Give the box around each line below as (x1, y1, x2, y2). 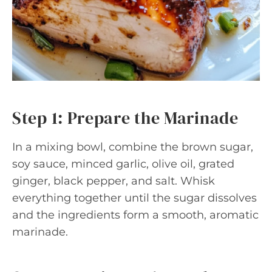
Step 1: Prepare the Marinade (12, 106, 239, 129)
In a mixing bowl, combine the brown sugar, (12, 140, 253, 154)
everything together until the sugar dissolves (12, 191, 257, 205)
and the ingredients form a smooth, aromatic (12, 208, 259, 222)
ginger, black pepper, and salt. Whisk (12, 174, 215, 188)
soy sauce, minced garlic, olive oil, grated (12, 157, 234, 171)
